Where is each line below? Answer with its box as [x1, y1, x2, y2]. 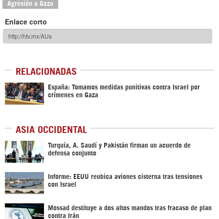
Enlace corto [5, 16, 47, 26]
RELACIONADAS [16, 67, 77, 73]
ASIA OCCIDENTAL [16, 126, 87, 131]
